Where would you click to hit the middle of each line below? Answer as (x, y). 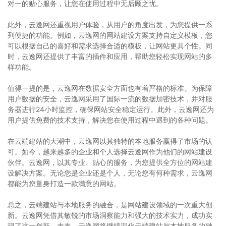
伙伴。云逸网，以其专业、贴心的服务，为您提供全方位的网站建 (110, 162)
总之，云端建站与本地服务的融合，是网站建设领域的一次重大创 (110, 205)
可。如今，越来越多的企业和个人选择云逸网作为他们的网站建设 (110, 152)
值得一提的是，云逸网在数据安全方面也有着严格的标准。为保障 (110, 88)
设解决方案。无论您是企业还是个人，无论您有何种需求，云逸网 (110, 173)
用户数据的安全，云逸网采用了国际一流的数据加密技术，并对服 (110, 99)
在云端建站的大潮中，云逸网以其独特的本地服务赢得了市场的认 (110, 141)
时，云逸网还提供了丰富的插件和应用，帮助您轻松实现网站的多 (110, 56)
